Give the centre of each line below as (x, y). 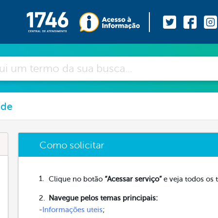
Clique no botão (77, 179)
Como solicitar (72, 145)
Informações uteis (73, 210)
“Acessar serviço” (133, 179)
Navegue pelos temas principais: (103, 198)
